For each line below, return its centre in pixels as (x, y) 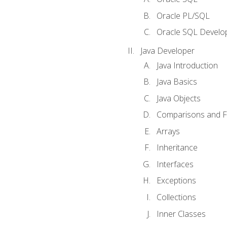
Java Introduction (187, 65)
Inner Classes (181, 214)
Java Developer (167, 51)
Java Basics (177, 82)
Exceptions (176, 181)
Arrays (168, 131)
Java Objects (178, 98)
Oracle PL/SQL (183, 15)
